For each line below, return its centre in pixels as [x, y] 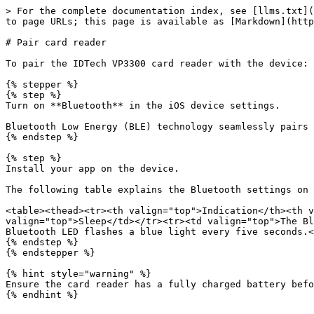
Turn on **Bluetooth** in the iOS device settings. [143, 105]
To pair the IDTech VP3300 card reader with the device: [157, 63]
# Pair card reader [56, 42]
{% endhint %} [42, 295]
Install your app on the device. [93, 169]
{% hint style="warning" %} [78, 274]
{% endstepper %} [50, 253]
